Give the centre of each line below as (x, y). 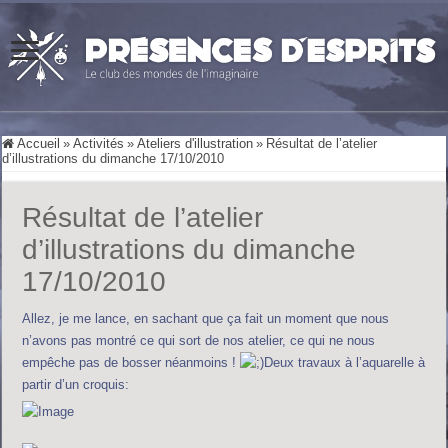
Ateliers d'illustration (195, 143)
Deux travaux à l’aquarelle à (345, 362)
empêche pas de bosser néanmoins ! (131, 362)
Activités (99, 143)
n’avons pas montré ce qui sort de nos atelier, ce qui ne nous (199, 340)
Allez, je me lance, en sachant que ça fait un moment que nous (206, 318)
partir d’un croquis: (76, 385)
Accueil (37, 143)
